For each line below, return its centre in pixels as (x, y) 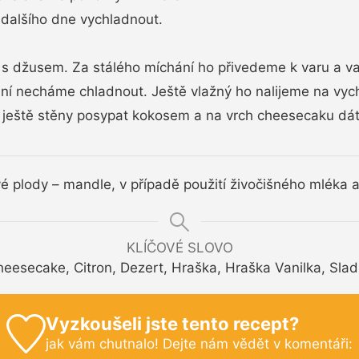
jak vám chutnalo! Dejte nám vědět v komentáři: (199, 343)
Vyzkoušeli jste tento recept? (172, 323)
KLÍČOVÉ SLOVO (179, 247)
